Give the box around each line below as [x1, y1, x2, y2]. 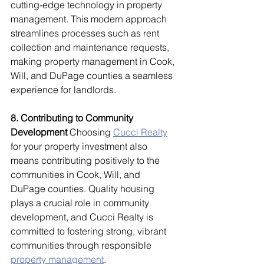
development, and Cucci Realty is [11, 211, 156, 223]
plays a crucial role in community [11, 197, 151, 209]
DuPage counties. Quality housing [11, 183, 157, 195]
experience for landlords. [11, 84, 116, 96]
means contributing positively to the [11, 154, 162, 167]
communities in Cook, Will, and [11, 169, 143, 181]
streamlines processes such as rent [11, 27, 161, 39]
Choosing [67, 126, 113, 138]
